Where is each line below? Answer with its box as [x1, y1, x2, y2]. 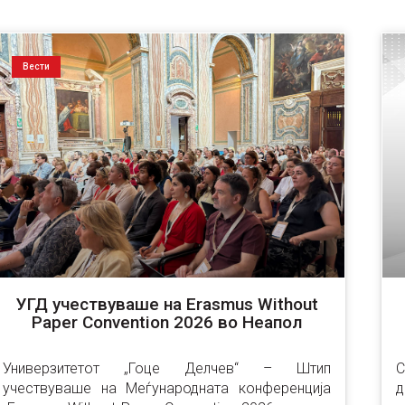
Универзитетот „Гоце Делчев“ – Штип [3, 360, 331, 377]
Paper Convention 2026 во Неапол [32, 312, 302, 333]
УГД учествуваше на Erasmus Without [15, 294, 318, 315]
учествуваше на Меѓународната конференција [3, 380, 331, 397]
